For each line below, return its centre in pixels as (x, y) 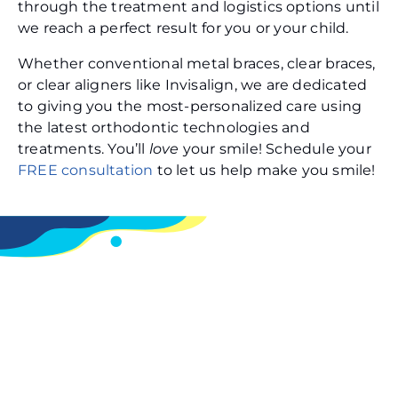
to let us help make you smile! (266, 171)
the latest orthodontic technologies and (164, 128)
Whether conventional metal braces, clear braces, (197, 64)
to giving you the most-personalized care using (190, 107)
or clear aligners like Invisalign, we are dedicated (193, 85)
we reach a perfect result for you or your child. (183, 28)
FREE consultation (86, 171)
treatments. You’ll (84, 149)
